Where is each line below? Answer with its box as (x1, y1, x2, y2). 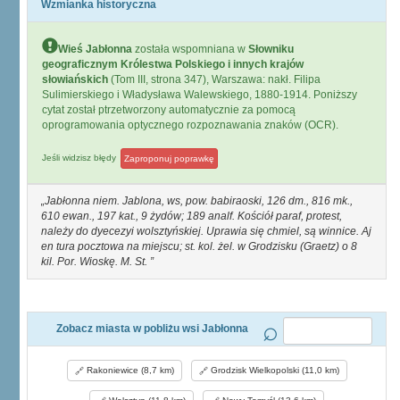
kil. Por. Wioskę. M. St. (41, 255, 150, 268)
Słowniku (248, 43, 294, 55)
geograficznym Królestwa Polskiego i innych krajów (42, 58, 304, 71)
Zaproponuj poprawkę (124, 154, 214, 163)
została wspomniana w (132, 43, 248, 55)
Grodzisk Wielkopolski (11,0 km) (207, 365, 339, 375)
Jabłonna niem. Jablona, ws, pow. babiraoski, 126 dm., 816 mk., (45, 195, 353, 207)
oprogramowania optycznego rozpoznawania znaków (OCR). (42, 119, 338, 131)
